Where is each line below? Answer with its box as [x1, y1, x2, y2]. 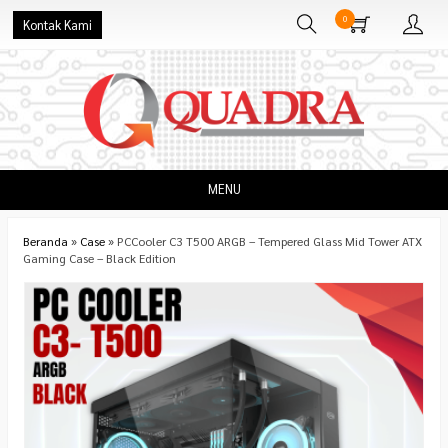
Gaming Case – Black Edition [23, 250, 176, 266]
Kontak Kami [23, 17, 92, 33]
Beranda [23, 233, 68, 249]
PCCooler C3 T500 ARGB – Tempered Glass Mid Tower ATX [117, 233, 422, 249]
